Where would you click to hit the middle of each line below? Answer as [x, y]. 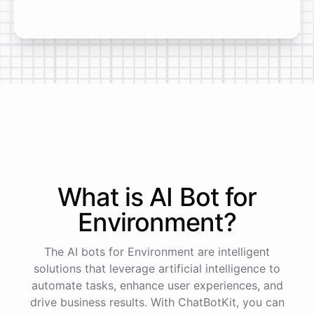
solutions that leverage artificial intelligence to [157, 268]
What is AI [118, 197]
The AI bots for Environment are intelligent [157, 252]
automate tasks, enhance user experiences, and [157, 285]
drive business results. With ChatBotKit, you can [157, 302]
